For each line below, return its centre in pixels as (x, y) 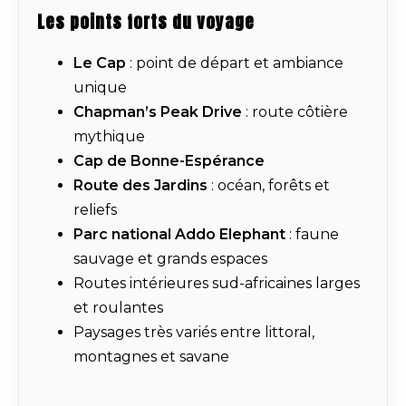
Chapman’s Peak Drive (158, 112)
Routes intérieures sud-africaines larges (217, 284)
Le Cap (100, 63)
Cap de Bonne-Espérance (169, 161)
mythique (109, 137)
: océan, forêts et (269, 186)
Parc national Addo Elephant (179, 235)
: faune (312, 235)
